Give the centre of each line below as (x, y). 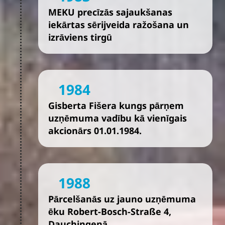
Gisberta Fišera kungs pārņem (116, 105)
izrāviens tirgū (80, 37)
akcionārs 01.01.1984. (95, 131)
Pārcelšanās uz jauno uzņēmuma (122, 199)
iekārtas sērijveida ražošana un (119, 25)
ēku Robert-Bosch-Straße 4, (110, 211)
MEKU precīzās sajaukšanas (110, 12)
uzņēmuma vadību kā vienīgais (118, 118)
